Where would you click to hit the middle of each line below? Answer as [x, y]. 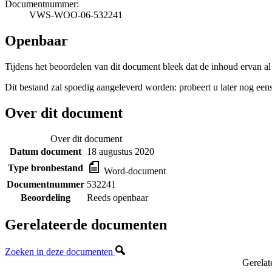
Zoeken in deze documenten [60, 252]
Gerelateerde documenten [86, 225]
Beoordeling [46, 197]
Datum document [46, 151]
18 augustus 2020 [121, 151]
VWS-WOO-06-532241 [76, 15]
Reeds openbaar [117, 197]
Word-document [134, 171]
